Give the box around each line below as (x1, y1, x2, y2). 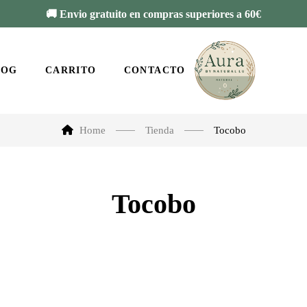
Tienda (145, 125, 174, 136)
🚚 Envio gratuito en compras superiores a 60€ (46, 8, 261, 20)
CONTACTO (123, 65, 186, 75)
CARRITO (45, 65, 97, 75)
